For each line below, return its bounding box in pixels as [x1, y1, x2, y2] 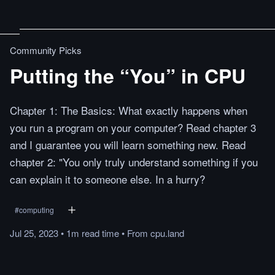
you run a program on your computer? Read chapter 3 [10, 120, 256, 135]
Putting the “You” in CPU [10, 61, 246, 90]
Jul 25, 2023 [10, 227, 58, 239]
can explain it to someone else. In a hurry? [10, 171, 205, 187]
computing [19, 204, 54, 215]
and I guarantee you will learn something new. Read [10, 137, 246, 152]
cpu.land [150, 227, 184, 239]
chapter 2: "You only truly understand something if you [10, 154, 258, 169]
